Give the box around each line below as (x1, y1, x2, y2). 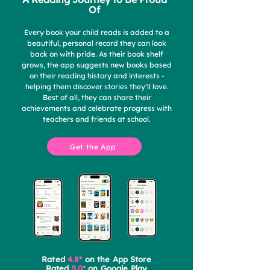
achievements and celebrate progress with (22, 104, 172, 113)
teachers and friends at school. (43, 115, 151, 124)
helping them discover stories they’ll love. (25, 82, 169, 91)
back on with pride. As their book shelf (30, 49, 163, 58)
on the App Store (82, 254, 151, 264)
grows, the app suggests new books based (22, 60, 172, 69)
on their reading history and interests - (29, 71, 165, 80)
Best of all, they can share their (42, 93, 151, 102)
